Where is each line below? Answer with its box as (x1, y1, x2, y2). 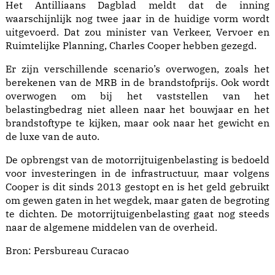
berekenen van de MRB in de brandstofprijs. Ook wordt (6, 76, 269, 89)
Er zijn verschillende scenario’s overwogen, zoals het (6, 63, 269, 76)
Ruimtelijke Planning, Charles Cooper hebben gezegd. (6, 39, 257, 52)
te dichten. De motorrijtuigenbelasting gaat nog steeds (6, 207, 269, 220)
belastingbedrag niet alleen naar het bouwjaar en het (6, 103, 269, 116)
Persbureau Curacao (34, 244, 129, 257)
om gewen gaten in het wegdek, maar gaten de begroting (6, 194, 269, 207)
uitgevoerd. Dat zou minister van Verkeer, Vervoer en (6, 26, 269, 39)
